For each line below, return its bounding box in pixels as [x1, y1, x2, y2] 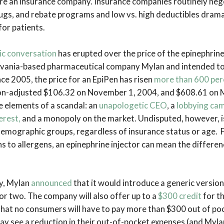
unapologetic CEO [99, 99, 167, 110]
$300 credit [158, 190, 201, 201]
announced [31, 177, 72, 188]
